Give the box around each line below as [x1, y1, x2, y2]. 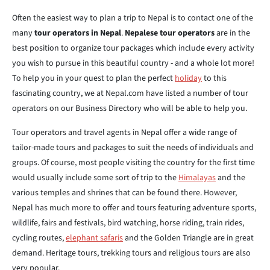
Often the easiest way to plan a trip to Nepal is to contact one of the [12, 12, 253, 24]
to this [202, 72, 227, 84]
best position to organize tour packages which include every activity [12, 42, 254, 54]
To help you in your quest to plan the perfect [12, 72, 175, 84]
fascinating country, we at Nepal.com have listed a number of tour [12, 87, 248, 99]
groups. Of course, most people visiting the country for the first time [12, 157, 255, 169]
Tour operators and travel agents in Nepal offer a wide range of [12, 127, 237, 139]
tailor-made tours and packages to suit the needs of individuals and [12, 142, 254, 154]
